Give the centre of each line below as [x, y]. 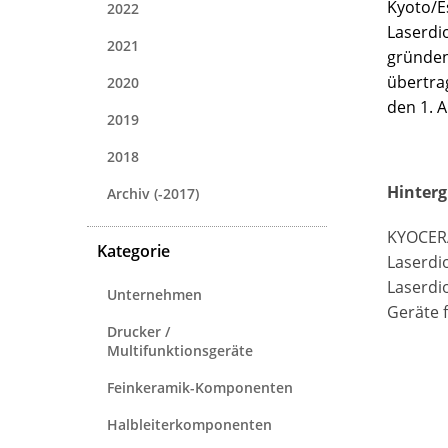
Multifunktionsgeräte [180, 350]
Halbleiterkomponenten [189, 424]
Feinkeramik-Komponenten [200, 387]
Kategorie [133, 250]
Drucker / [138, 331]
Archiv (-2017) [153, 193]
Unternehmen [154, 294]
